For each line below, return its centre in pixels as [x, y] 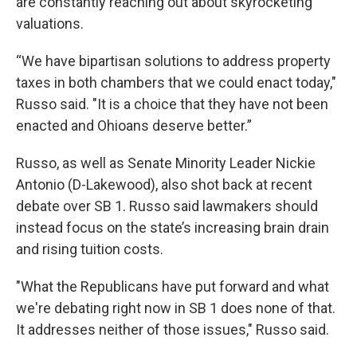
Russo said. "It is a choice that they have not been [172, 104]
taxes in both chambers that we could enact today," [176, 83]
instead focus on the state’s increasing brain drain [173, 228]
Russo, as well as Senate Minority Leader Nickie [166, 163]
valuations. [50, 24]
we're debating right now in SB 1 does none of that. [176, 308]
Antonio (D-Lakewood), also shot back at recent [164, 185]
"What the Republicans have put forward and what [173, 287]
